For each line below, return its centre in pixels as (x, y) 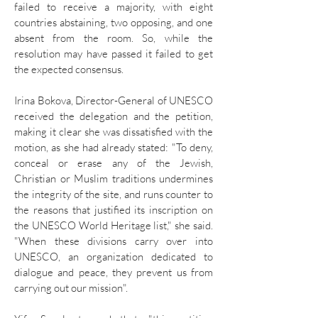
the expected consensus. (69, 69)
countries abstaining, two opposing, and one (114, 22)
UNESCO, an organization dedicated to (114, 257)
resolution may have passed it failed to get (114, 54)
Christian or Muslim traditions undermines (114, 179)
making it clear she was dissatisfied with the (114, 132)
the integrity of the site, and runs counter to (114, 194)
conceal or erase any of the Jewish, (114, 163)
